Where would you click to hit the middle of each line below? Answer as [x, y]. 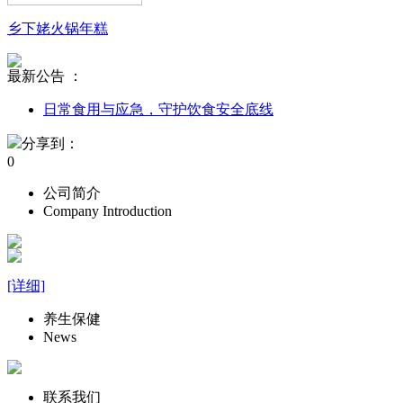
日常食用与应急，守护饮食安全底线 [158, 109]
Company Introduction [107, 211]
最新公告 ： [45, 76]
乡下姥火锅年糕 [58, 28]
